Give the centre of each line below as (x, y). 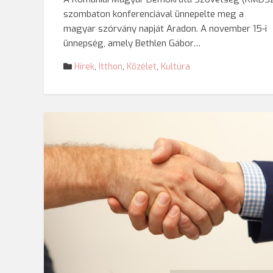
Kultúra (175, 67)
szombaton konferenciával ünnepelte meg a (154, 14)
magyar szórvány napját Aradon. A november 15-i (165, 28)
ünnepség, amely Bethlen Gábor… (132, 43)
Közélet (142, 67)
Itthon (111, 67)
